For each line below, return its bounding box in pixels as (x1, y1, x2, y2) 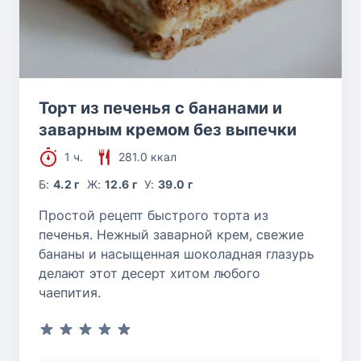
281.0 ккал (118, 150, 176, 164)
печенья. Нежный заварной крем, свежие (39, 226, 304, 243)
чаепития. (39, 284, 101, 301)
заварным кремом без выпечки (39, 120, 297, 140)
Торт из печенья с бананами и (39, 98, 282, 118)
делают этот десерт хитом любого (39, 265, 260, 282)
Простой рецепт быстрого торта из (39, 207, 268, 224)
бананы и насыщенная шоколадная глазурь (39, 246, 314, 263)
